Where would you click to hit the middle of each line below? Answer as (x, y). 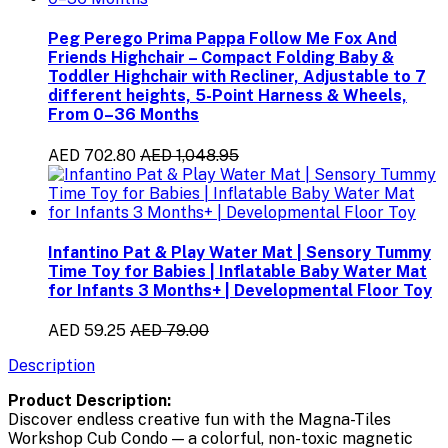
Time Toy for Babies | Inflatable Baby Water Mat (237, 271)
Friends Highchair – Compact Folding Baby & (221, 58)
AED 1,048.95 (189, 155)
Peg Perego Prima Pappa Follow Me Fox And (222, 39)
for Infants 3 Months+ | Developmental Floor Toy (240, 290)
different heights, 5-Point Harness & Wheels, (227, 96)
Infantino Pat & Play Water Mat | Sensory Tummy (239, 252)
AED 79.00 (169, 331)
